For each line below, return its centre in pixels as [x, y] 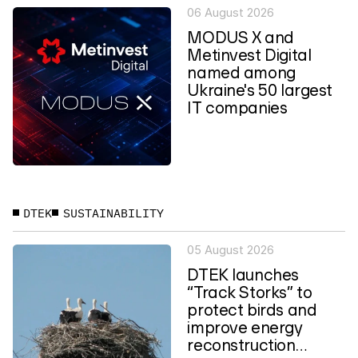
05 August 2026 [231, 250]
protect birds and [252, 309]
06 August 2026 [231, 13]
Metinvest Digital [249, 55]
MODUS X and [241, 37]
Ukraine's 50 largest [260, 90]
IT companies [237, 107]
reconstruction [241, 344]
